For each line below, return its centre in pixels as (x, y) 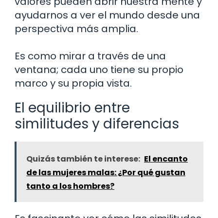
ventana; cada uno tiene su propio (99, 69)
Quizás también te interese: (83, 159)
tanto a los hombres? (70, 186)
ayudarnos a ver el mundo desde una (107, 15)
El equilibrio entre (72, 108)
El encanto (166, 159)
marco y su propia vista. (73, 83)
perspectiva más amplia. (76, 28)
